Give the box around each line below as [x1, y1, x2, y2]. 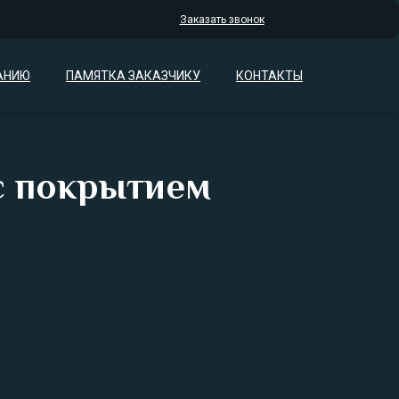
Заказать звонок [179, 13, 265, 26]
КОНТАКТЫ [236, 69, 303, 83]
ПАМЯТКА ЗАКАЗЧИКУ [66, 69, 200, 83]
